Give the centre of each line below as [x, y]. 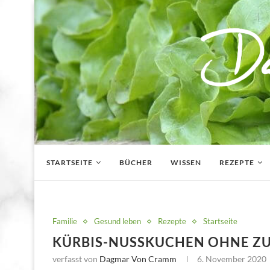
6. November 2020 [232, 259]
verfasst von [76, 259]
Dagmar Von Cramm [138, 259]
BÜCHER [136, 162]
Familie [65, 221]
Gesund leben [118, 221]
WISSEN [186, 162]
